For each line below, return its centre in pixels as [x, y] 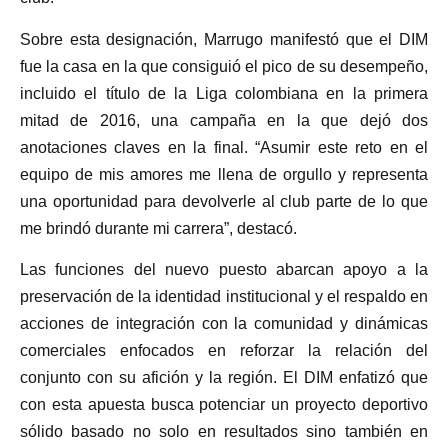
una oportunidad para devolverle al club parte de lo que [224, 201]
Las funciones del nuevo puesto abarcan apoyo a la [224, 270]
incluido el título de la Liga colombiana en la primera [224, 93]
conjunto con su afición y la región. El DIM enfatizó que [224, 378]
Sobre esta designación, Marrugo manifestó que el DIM [224, 39]
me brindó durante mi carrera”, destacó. [158, 228]
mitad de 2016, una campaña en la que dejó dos [224, 120]
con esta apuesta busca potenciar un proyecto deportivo [224, 405]
